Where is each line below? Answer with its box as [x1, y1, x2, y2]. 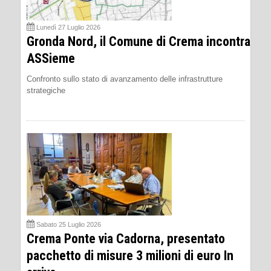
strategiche [27, 86, 65, 96]
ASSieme [27, 51, 75, 67]
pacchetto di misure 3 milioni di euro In [27, 248, 233, 264]
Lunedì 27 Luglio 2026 [36, 24, 100, 31]
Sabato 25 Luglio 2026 [36, 221, 101, 229]
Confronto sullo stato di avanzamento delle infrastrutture [27, 74, 223, 84]
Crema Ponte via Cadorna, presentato [27, 231, 225, 247]
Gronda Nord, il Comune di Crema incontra [27, 34, 250, 50]
